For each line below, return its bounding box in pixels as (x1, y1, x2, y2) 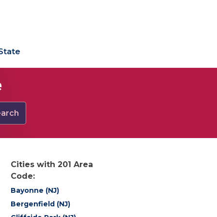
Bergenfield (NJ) (11, 200, 71, 208)
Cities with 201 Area (11, 160, 93, 169)
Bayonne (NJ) (11, 186, 60, 195)
